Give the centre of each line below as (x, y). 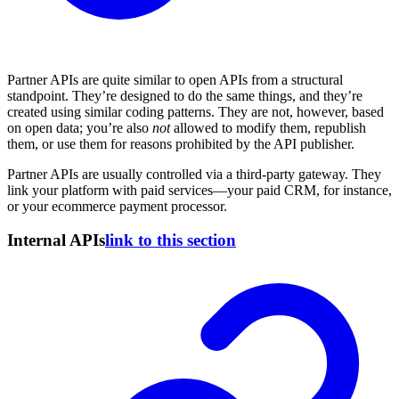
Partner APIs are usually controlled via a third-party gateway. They (194, 174)
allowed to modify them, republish (268, 127)
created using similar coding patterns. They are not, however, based (195, 111)
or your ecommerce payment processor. (117, 206)
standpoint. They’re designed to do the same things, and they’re (185, 95)
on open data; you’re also (80, 127)
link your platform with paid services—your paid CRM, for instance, (199, 190)
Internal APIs (56, 240)
